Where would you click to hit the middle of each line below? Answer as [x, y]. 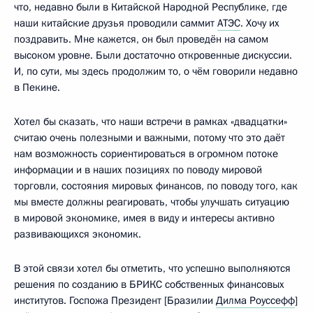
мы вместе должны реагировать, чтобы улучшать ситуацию [152, 202]
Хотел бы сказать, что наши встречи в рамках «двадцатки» [151, 121]
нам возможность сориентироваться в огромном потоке [146, 153]
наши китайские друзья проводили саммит [116, 23]
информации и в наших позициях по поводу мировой [138, 169]
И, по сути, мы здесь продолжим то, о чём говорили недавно [156, 71]
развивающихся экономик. [78, 234]
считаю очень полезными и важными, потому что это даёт [150, 137]
